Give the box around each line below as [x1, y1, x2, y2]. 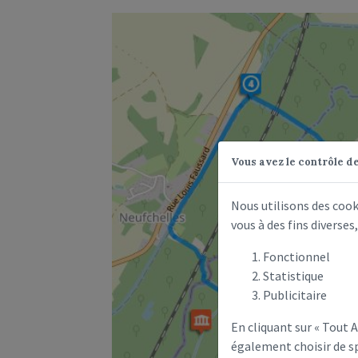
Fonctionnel [263, 248, 330, 265]
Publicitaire [263, 286, 327, 303]
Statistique [263, 267, 324, 284]
